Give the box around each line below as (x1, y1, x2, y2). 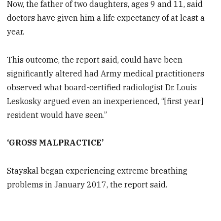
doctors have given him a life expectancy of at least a (7, 12, 205, 23)
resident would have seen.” (7, 110, 108, 120)
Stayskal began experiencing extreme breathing (7, 166, 188, 176)
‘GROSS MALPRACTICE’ (7, 138, 104, 148)
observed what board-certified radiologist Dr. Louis (7, 82, 197, 92)
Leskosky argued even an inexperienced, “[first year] (7, 96, 204, 106)
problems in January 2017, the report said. (7, 180, 168, 190)
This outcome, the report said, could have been (7, 54, 183, 65)
